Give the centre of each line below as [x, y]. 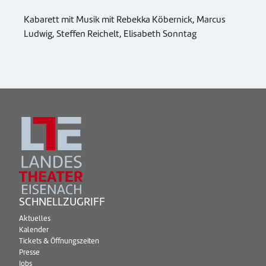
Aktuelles [35, 219]
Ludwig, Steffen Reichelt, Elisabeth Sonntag [110, 34]
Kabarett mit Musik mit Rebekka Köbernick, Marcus [125, 20]
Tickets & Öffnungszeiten [59, 241]
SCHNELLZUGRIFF [62, 202]
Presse [29, 253]
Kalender [34, 230]
